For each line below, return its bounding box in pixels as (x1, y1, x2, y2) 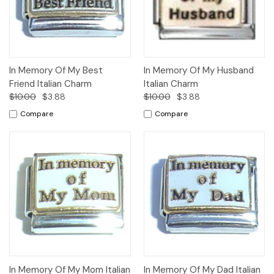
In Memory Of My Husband (143, 64, 254, 77)
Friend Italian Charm (9, 78, 92, 91)
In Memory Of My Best (9, 64, 103, 77)
